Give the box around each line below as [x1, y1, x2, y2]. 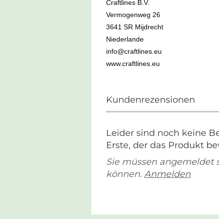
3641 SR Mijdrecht [106, 23, 163, 31]
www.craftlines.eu [106, 60, 160, 67]
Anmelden [144, 169, 191, 179]
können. [106, 169, 144, 179]
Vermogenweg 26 [106, 11, 160, 19]
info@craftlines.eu [106, 47, 162, 55]
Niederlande [106, 35, 144, 43]
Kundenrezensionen [106, 94, 195, 105]
